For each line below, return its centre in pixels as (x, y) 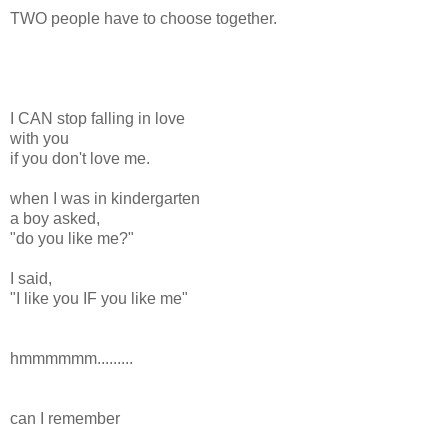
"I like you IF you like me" (99, 298)
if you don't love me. (80, 158)
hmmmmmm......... (71, 358)
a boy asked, (55, 218)
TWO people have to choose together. (143, 18)
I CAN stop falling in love (97, 118)
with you (39, 138)
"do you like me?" (72, 238)
